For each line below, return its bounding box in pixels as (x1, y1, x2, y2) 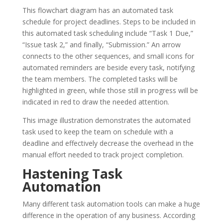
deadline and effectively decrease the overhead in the (22, 138, 194, 148)
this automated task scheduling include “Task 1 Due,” (22, 28, 193, 38)
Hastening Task (22, 164, 122, 183)
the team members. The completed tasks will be (22, 74, 178, 84)
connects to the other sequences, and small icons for (22, 51, 194, 61)
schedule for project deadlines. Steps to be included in (22, 16, 196, 26)
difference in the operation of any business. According (22, 210, 195, 220)
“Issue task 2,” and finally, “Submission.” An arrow (22, 39, 181, 49)
